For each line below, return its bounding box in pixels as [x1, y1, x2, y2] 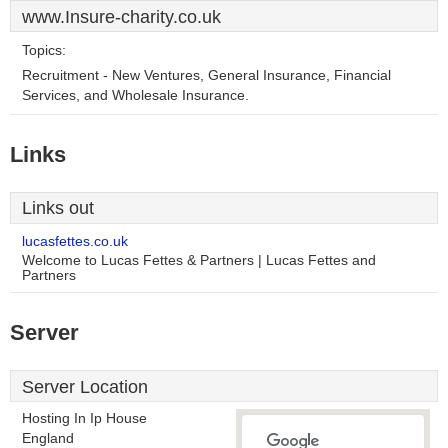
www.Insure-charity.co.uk [22, 7, 221, 27]
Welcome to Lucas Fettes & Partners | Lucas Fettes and [22, 253, 376, 268]
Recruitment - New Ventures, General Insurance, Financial [22, 68, 391, 83]
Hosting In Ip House [22, 411, 147, 426]
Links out [22, 198, 94, 218]
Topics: [22, 43, 66, 58]
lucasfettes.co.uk [22, 234, 128, 249]
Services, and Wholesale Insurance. [22, 88, 249, 103]
